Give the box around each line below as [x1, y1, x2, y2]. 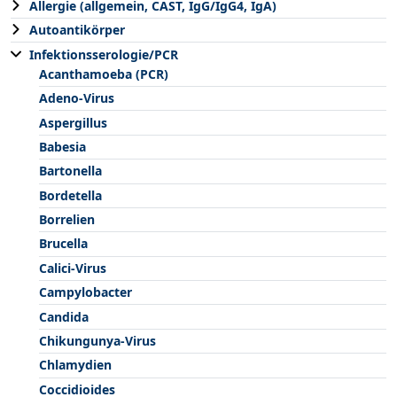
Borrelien [39, 211, 95, 229]
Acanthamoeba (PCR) [39, 65, 168, 82]
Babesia [39, 137, 86, 155]
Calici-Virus [39, 259, 106, 276]
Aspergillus [39, 113, 107, 131]
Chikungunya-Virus [39, 331, 156, 349]
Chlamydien [39, 356, 112, 374]
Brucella [39, 235, 88, 253]
